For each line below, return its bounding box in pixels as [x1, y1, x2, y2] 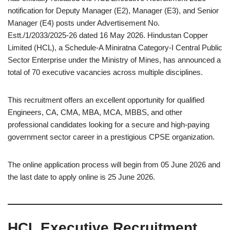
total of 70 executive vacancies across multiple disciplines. [8, 68, 203, 76]
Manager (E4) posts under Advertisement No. [8, 18, 160, 27]
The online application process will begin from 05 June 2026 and [8, 160, 220, 169]
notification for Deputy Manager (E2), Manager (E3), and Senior [8, 6, 219, 15]
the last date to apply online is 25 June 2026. [8, 172, 155, 181]
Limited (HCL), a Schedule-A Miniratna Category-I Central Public [8, 43, 222, 52]
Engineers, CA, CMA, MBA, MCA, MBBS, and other [8, 108, 182, 117]
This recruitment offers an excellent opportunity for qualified [8, 95, 204, 104]
